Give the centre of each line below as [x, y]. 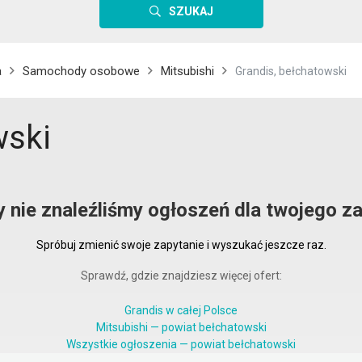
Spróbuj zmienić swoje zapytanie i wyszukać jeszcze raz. [181, 245]
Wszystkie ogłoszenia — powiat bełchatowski [181, 344]
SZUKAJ [191, 11]
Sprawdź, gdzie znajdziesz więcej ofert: [181, 276]
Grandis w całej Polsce [181, 310]
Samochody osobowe [81, 71]
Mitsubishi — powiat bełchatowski [181, 327]
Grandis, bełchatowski [291, 71]
